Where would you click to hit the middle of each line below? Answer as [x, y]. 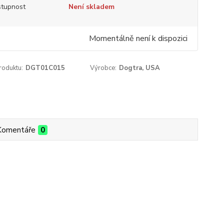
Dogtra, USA [140, 68]
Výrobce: [103, 68]
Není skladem [91, 7]
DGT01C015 [45, 68]
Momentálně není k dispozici [138, 38]
